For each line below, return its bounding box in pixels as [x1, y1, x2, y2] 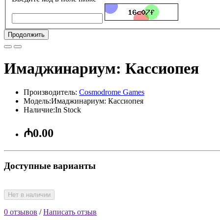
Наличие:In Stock [24, 106, 81, 114]
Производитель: [24, 88, 79, 97]
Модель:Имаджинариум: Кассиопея [24, 97, 143, 106]
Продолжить [8, 31, 45, 39]
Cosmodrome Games [79, 88, 144, 97]
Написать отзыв [43, 207, 97, 216]
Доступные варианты [4, 160, 96, 171]
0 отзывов [4, 207, 37, 216]
